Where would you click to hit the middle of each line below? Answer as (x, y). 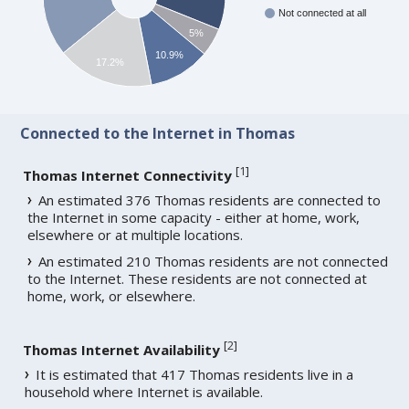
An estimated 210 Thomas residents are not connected (214, 262)
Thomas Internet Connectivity (128, 176)
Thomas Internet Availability (122, 350)
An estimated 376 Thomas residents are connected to (210, 200)
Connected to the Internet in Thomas (158, 134)
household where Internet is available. (144, 392)
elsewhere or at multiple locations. (136, 235)
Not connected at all (323, 13)
